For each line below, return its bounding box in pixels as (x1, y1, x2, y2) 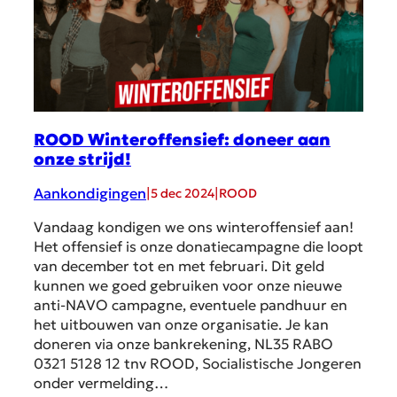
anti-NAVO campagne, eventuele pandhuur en (34, 296, 347, 315)
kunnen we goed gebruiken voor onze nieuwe (34, 276, 342, 295)
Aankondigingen (34, 184, 146, 203)
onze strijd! (34, 148, 131, 169)
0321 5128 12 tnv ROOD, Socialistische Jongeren (34, 354, 362, 373)
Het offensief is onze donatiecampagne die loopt (34, 237, 363, 256)
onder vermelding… (34, 374, 168, 393)
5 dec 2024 (151, 184, 214, 201)
